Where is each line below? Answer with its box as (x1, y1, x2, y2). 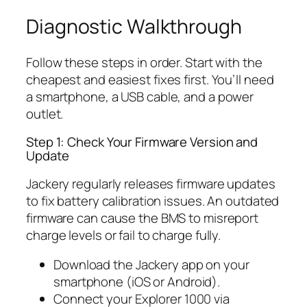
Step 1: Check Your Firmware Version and (26, 133, 258, 151)
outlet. (26, 104, 64, 123)
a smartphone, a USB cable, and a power (26, 87, 254, 106)
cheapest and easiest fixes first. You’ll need (26, 70, 274, 88)
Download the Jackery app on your (53, 256, 249, 274)
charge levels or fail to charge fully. (26, 225, 221, 244)
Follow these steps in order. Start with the (26, 53, 262, 71)
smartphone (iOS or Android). (53, 273, 221, 291)
